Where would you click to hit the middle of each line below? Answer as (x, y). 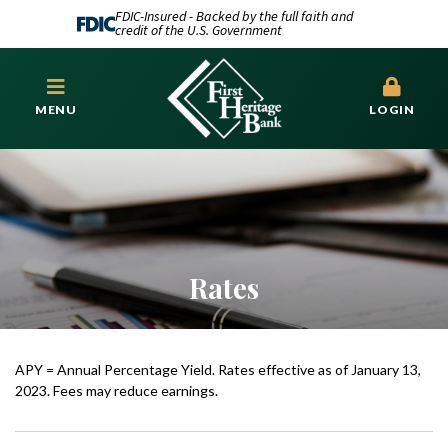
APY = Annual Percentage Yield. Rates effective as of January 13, (218, 369)
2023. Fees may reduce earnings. (116, 390)
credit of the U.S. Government (198, 31)
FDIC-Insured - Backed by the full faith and (233, 17)
